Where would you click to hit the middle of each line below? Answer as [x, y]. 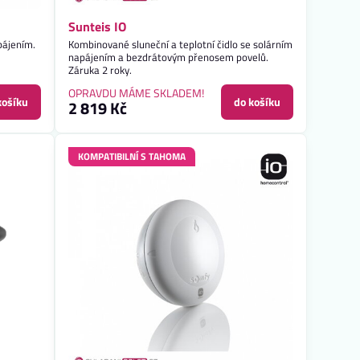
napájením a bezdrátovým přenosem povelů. [169, 57]
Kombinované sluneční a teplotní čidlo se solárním [181, 45]
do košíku [258, 102]
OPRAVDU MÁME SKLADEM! [137, 93]
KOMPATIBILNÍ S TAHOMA [132, 157]
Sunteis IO [98, 27]
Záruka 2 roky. [100, 70]
